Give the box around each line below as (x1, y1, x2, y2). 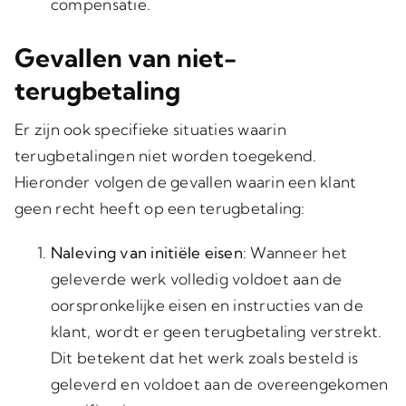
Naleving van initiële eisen (50, 243, 243, 262)
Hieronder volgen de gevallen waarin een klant (14, 172, 357, 191)
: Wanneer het (242, 243, 348, 262)
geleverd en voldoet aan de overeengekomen (50, 374, 389, 393)
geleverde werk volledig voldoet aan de (50, 269, 343, 288)
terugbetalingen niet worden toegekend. (14, 146, 317, 165)
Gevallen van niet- (14, 42, 237, 73)
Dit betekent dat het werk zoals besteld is (50, 348, 359, 367)
